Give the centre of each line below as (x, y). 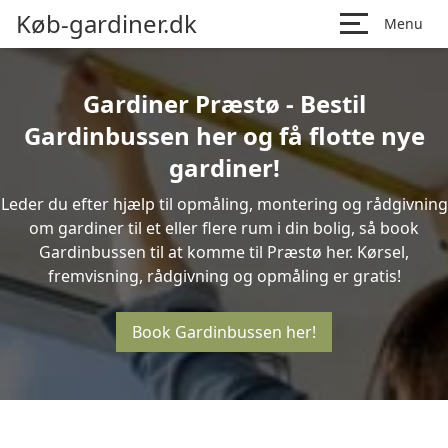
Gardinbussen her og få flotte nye (224, 135)
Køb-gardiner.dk (106, 23)
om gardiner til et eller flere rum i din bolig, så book (224, 228)
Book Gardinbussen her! (224, 332)
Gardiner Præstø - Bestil (224, 103)
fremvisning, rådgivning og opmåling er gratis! (224, 276)
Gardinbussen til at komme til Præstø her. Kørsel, (224, 252)
